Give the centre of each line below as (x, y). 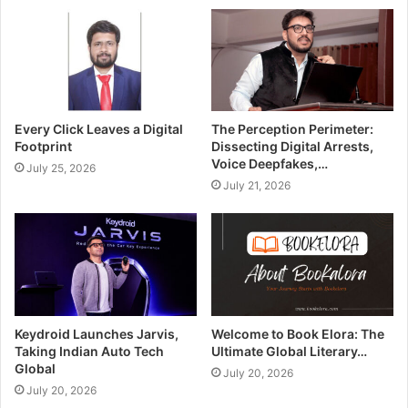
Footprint (43, 147)
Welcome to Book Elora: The (298, 334)
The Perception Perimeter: (292, 129)
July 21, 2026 (257, 186)
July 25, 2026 (61, 168)
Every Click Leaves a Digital (99, 129)
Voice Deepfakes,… (270, 164)
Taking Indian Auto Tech (89, 352)
